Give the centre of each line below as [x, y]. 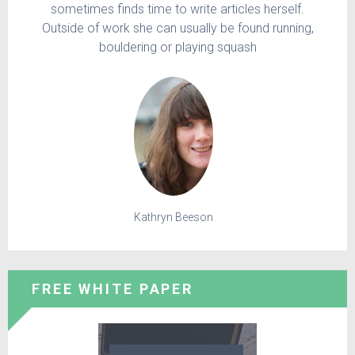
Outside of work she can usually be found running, [177, 28]
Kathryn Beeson [174, 217]
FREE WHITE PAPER [113, 288]
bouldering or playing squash [177, 47]
